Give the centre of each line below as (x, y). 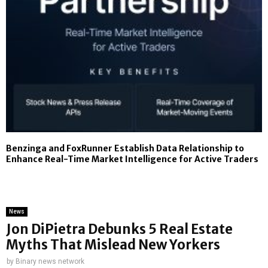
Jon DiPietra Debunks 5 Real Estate (119, 229)
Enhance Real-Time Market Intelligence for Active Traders (132, 159)
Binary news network (50, 261)
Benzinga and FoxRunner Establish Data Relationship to (125, 148)
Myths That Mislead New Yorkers (113, 244)
